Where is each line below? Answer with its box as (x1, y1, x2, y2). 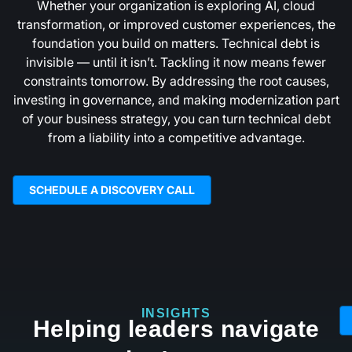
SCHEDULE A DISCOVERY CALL (29, 181, 195, 199)
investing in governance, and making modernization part (13, 90, 339, 110)
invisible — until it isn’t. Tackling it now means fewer (26, 53, 326, 72)
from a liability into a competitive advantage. (47, 128, 305, 148)
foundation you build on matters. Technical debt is (32, 34, 320, 53)
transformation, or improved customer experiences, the (16, 15, 335, 35)
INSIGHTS (141, 306, 211, 321)
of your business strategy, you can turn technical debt (21, 109, 331, 129)
